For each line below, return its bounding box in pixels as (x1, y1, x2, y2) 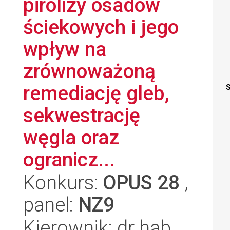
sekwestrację (23, 104, 140, 127)
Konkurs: (23, 171, 103, 194)
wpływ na (23, 37, 106, 61)
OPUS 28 (103, 171, 180, 194)
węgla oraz (23, 126, 119, 149)
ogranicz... (23, 148, 115, 171)
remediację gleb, (23, 82, 169, 105)
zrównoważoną (23, 60, 156, 83)
